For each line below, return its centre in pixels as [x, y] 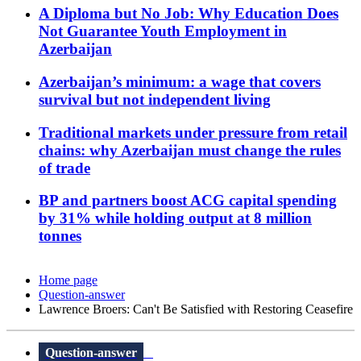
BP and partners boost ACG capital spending [188, 201]
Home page [68, 280]
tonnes [60, 236]
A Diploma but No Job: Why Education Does [189, 14]
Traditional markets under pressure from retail [193, 132]
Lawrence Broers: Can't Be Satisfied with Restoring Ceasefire [196, 309]
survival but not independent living [155, 99]
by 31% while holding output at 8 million [175, 218]
